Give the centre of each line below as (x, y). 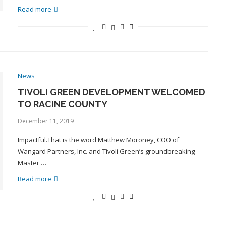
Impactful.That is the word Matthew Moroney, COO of (98, 140)
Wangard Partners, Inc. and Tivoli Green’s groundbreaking (106, 151)
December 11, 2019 (45, 121)
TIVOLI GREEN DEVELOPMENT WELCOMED (111, 92)
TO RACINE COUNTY (62, 104)
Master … (32, 163)
